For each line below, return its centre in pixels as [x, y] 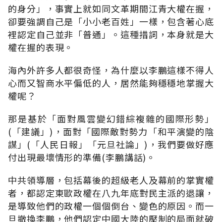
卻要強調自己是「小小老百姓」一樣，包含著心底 [111, 21]
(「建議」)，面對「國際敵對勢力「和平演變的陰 [111, 131]
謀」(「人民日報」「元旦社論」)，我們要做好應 [111, 144]
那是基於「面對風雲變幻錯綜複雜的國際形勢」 [111, 118]
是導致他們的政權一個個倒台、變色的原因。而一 [111, 205]
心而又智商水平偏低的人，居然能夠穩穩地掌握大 [111, 83]
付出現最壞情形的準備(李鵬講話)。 [82, 157]
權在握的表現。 [41, 47]
